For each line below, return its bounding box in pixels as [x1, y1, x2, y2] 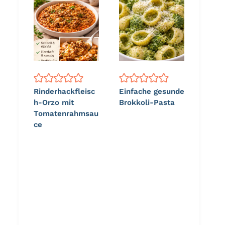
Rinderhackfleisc [34, 86, 95, 96]
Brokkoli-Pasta [119, 97, 175, 107]
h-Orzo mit [34, 97, 74, 107]
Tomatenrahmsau [34, 108, 98, 118]
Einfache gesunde [119, 86, 184, 96]
